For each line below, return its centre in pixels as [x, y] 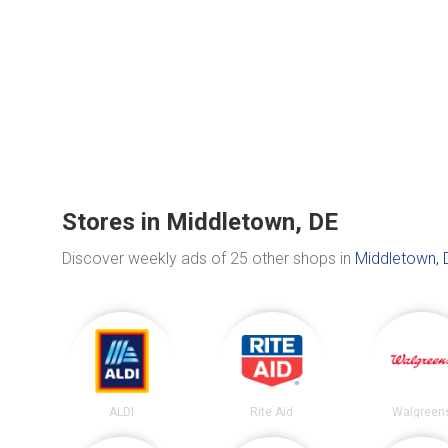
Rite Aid [272, 411]
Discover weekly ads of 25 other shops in [208, 259]
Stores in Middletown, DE [200, 222]
